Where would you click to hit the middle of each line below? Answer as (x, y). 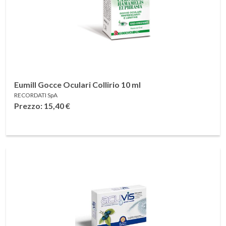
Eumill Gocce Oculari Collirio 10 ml (77, 84)
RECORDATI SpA (36, 95)
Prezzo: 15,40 (40, 106)
